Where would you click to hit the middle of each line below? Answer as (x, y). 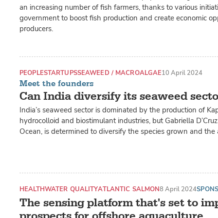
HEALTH (32, 189)
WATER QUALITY (71, 189)
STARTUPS (60, 73)
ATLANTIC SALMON (129, 189)
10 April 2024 (182, 73)
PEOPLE (32, 73)
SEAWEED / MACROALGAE (119, 73)
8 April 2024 (178, 189)
